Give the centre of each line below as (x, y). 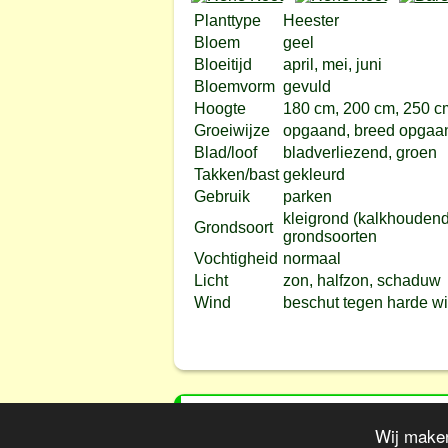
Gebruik (221, 196)
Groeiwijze (231, 130)
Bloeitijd (222, 64)
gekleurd (313, 174)
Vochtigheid (235, 258)
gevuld (306, 86)
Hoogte (219, 108)
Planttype (227, 20)
